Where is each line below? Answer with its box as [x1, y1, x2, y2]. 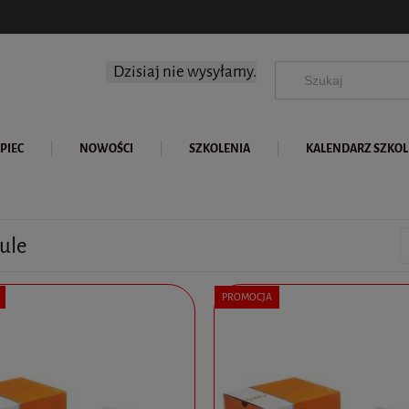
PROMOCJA [222, 290, 272, 305]
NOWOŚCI [79, 141, 133, 156]
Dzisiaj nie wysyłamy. [113, 61, 257, 82]
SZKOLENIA [189, 141, 250, 156]
